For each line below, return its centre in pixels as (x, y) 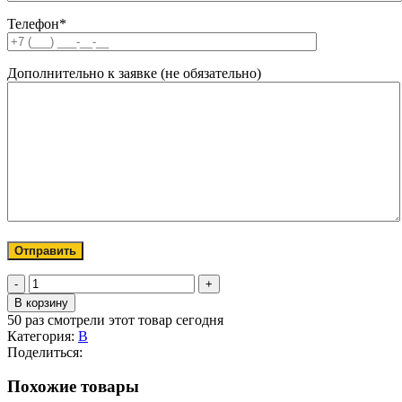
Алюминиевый (74, 329)
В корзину (41, 302)
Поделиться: (45, 352)
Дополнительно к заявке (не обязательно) (134, 73)
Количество (64, 281)
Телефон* (37, 23)
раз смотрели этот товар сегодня (124, 319)
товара (48, 297)
